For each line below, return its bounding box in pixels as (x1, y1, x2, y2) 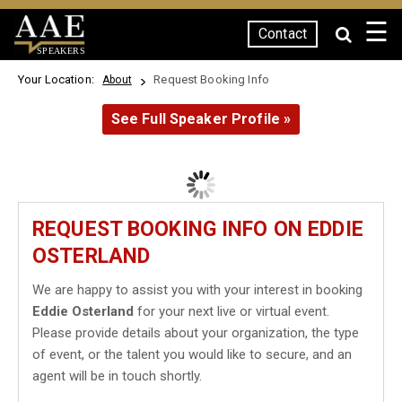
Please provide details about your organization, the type (32, 325, 359, 341)
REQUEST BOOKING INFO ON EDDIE (32, 217, 363, 241)
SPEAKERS (36, 45, 85, 56)
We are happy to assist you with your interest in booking (32, 282, 363, 298)
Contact (258, 25, 307, 42)
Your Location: (18, 73, 100, 86)
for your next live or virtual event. (134, 303, 329, 319)
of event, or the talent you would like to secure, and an (32, 346, 352, 363)
